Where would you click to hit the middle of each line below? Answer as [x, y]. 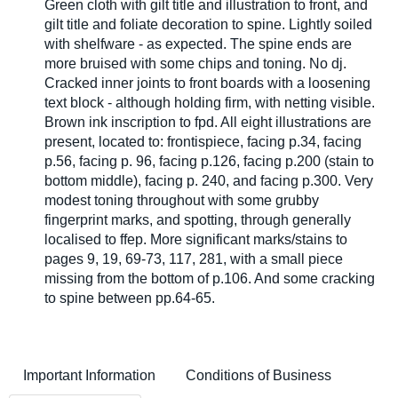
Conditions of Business [259, 375]
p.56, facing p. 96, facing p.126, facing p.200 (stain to [209, 161]
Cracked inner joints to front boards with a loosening [207, 83]
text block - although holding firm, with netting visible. [210, 103]
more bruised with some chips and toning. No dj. [195, 64]
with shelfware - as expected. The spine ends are [198, 44]
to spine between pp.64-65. [130, 298]
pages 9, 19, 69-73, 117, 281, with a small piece [194, 259]
